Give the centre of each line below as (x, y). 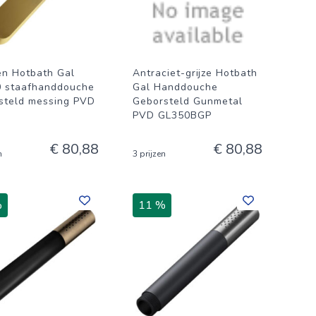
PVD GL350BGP (172, 115)
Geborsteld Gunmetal (188, 101)
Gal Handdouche (175, 87)
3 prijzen (149, 154)
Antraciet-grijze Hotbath (195, 73)
